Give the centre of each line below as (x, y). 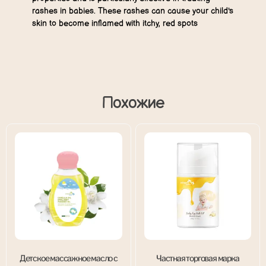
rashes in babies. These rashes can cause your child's (133, 11)
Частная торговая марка (197, 258)
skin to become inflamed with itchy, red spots (115, 23)
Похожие (133, 103)
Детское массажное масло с (68, 258)
